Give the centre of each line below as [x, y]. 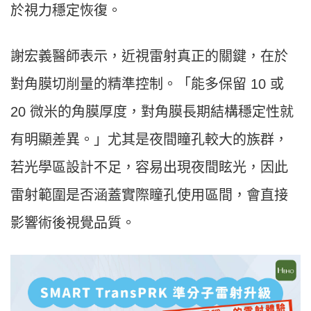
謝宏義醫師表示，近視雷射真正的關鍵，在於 [149, 57]
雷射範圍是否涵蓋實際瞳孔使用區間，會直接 [149, 195]
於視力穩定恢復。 [66, 11]
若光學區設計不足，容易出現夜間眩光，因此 [149, 168]
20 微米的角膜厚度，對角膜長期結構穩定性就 [152, 112]
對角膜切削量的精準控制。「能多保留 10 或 [147, 84]
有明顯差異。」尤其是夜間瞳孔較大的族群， [149, 140]
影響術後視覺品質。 [73, 223]
